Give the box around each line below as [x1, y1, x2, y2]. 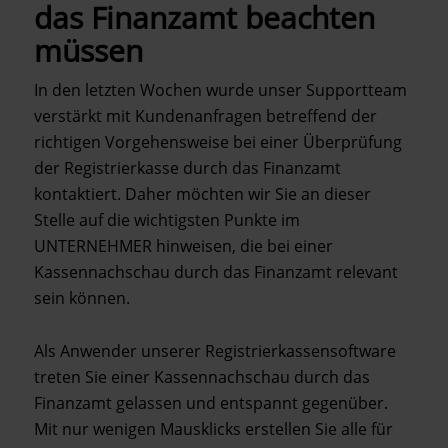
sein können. [33, 287, 130, 309]
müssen [33, 30, 143, 71]
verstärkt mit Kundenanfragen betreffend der [33, 105, 377, 127]
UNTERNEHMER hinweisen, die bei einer [33, 235, 333, 257]
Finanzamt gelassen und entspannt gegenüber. [33, 392, 388, 415]
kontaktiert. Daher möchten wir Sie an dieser [33, 183, 371, 205]
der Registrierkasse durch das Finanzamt [33, 157, 341, 179]
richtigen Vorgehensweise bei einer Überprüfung [33, 131, 402, 153]
